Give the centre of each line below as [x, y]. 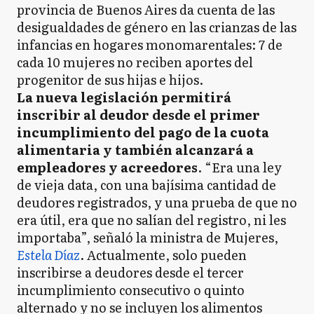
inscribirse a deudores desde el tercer [130, 272]
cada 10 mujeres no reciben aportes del [135, 62]
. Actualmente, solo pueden [163, 254]
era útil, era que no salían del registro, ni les [151, 219]
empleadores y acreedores [107, 167]
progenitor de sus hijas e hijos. [110, 79]
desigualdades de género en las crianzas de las [157, 27]
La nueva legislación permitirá [124, 97]
